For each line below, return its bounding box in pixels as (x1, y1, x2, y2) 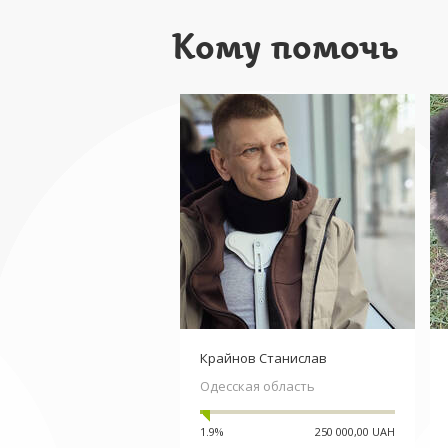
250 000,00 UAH (314, 424, 395, 439)
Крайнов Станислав (199, 349, 327, 367)
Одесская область (199, 377, 315, 395)
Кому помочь (172, 26, 398, 69)
